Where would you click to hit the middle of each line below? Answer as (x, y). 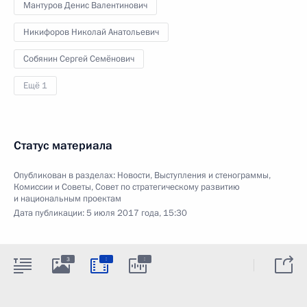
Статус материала (63, 145)
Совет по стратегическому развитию (168, 187)
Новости (134, 175)
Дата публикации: (50, 213)
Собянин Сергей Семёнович (79, 59)
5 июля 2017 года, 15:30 (137, 213)
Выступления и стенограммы (211, 175)
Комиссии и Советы (52, 187)
